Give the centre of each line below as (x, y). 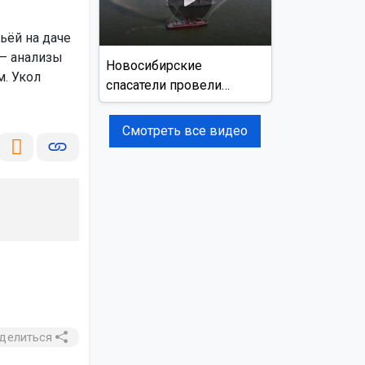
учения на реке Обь (165, 104)
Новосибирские (154, 65)
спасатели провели (163, 85)
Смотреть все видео (185, 130)
